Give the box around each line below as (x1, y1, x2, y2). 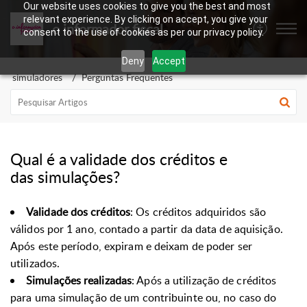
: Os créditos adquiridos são (130, 204, 266, 219)
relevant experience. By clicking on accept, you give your (23, 14, 268, 25)
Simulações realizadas (26, 273, 132, 288)
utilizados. (10, 256, 60, 271)
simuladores (12, 71, 62, 84)
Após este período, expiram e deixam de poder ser (10, 238, 252, 254)
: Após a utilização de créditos (132, 273, 277, 288)
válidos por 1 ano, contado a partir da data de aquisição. (10, 221, 283, 236)
